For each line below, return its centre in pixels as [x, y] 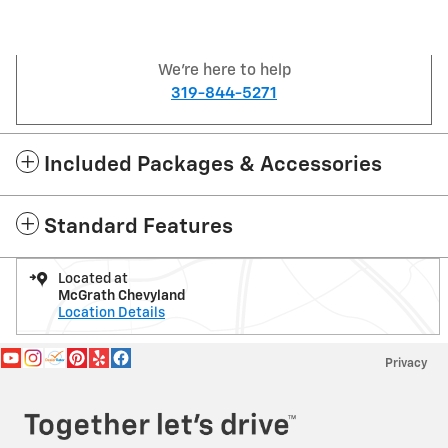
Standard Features [138, 228]
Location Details [111, 313]
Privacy [406, 364]
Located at [93, 279]
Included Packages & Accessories [213, 166]
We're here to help [224, 71]
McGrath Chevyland [121, 296]
